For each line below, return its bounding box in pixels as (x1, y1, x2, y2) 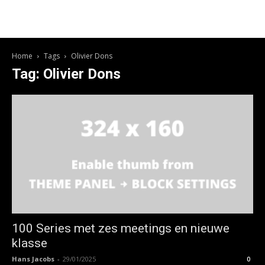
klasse (12, 236, 47, 251)
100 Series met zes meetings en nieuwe (12, 221, 230, 236)
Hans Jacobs (12, 254, 54, 264)
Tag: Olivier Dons (12, 66, 121, 82)
